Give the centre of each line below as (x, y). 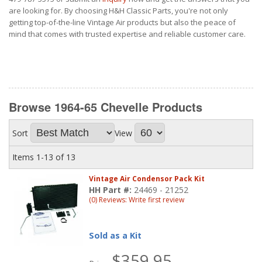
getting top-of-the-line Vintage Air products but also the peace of (122, 22)
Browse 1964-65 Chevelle (80, 107)
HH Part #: (112, 190)
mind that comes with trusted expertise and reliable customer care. (127, 34)
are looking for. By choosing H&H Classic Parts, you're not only (118, 11)
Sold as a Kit (116, 236)
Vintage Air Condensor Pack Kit (147, 179)
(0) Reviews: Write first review (137, 200)
